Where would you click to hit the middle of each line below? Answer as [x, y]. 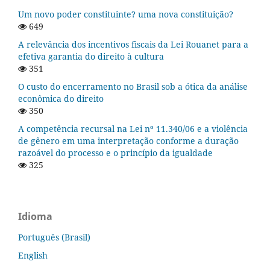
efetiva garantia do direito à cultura [91, 56]
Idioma [35, 216]
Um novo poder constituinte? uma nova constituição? [126, 14]
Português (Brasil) [54, 237]
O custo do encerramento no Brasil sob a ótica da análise [133, 86]
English [33, 255]
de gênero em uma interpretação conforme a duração [128, 140]
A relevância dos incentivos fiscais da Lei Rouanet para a [133, 44]
